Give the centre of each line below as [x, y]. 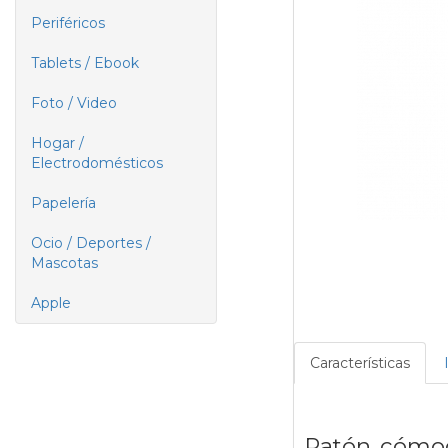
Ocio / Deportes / [91, 243]
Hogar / [57, 143]
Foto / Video [74, 103]
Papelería [63, 203]
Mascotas [64, 263]
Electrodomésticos [97, 163]
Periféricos [68, 23]
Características [359, 363]
